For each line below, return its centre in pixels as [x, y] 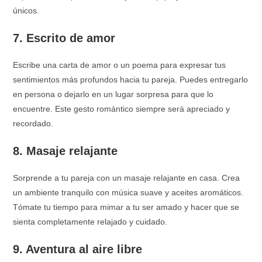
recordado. [33, 123]
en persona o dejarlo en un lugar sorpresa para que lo [113, 94]
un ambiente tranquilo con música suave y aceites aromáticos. [128, 192]
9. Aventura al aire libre [78, 249]
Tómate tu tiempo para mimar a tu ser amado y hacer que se [126, 207]
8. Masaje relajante [65, 151]
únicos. [26, 11]
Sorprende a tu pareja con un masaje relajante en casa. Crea [127, 178]
